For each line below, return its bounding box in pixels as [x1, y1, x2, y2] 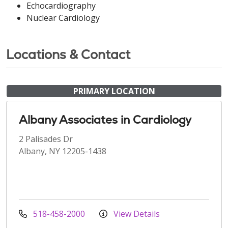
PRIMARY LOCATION [73, 85, 155, 97]
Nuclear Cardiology [26, 12, 100, 23]
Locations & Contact [6, 46, 130, 63]
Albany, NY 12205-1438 [19, 145, 106, 157]
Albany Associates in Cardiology [19, 112, 191, 127]
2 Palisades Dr [19, 133, 73, 145]
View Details [111, 208, 160, 219]
